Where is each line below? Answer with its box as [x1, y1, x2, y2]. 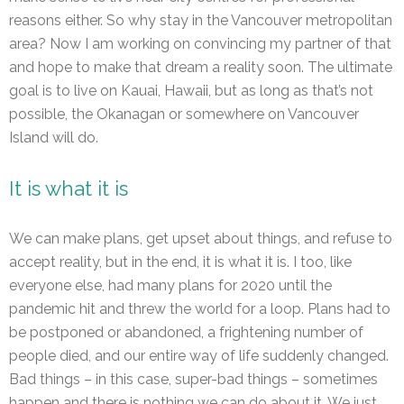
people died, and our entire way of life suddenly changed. [9, 346, 389, 364]
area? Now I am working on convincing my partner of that [9, 35, 391, 53]
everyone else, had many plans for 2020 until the [9, 276, 332, 294]
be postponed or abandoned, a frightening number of [9, 323, 363, 341]
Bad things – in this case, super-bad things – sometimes [9, 370, 378, 388]
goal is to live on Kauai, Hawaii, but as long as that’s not [9, 82, 373, 100]
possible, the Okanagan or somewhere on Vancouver [9, 106, 359, 124]
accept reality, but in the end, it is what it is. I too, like [9, 252, 352, 271]
